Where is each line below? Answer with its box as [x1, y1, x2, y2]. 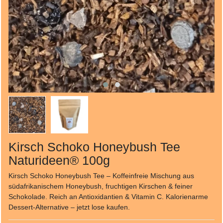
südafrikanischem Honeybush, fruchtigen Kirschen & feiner [8, 182, 193, 190]
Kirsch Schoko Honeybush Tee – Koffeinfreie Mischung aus [8, 171, 194, 180]
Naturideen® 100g [8, 153, 110, 167]
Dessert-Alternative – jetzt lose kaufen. [8, 203, 130, 211]
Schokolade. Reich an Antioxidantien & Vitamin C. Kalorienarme [8, 192, 208, 201]
